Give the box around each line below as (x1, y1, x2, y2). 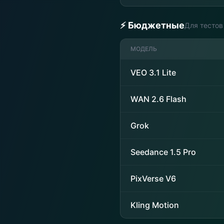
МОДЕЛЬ (130, 45, 157, 52)
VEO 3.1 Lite (130, 67, 176, 77)
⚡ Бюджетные (120, 20, 184, 30)
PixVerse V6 (130, 173, 176, 183)
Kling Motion (130, 200, 179, 210)
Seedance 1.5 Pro (130, 147, 196, 157)
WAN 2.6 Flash (130, 94, 186, 104)
